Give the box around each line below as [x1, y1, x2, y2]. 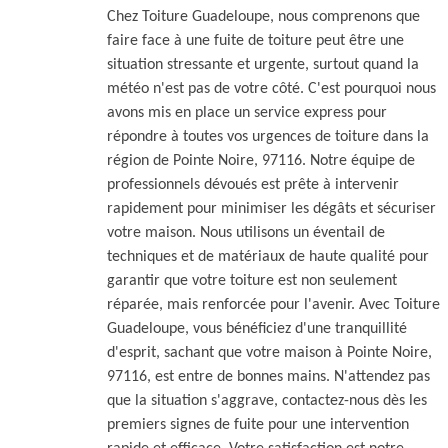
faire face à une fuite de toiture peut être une [107, 32, 404, 49]
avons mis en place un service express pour [107, 104, 387, 121]
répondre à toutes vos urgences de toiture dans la [107, 128, 429, 145]
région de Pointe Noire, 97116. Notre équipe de [107, 152, 415, 169]
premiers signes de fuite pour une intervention [107, 416, 409, 433]
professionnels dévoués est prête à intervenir [107, 176, 399, 193]
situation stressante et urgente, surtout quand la [107, 56, 419, 73]
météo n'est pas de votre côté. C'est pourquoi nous [107, 80, 436, 97]
